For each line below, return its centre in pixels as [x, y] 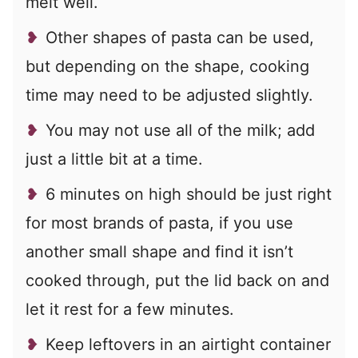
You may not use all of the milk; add [180, 130]
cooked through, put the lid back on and [177, 280]
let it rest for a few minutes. [130, 309]
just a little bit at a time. [114, 159]
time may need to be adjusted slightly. [169, 95]
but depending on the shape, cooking [167, 66]
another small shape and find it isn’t [159, 251]
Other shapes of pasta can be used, [180, 37]
